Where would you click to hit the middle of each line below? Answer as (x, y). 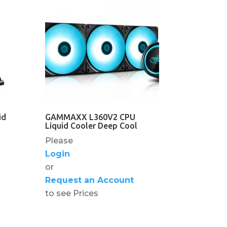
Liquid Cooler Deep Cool (91, 125)
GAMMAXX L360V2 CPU (90, 117)
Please (59, 140)
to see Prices (72, 193)
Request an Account (90, 180)
